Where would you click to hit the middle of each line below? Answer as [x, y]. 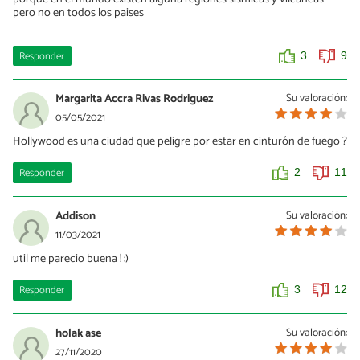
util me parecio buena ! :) [71, 259]
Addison [76, 217]
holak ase [78, 334]
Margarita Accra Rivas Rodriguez [134, 99]
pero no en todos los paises [78, 13]
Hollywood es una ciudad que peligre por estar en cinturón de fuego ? [180, 142]
